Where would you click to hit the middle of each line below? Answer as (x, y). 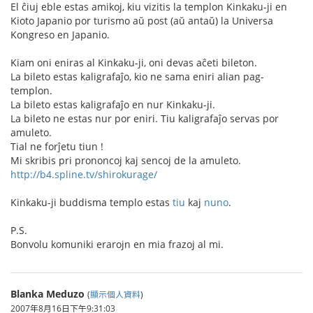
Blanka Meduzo (48, 294)
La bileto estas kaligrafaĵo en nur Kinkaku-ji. (113, 104)
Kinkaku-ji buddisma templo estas (92, 202)
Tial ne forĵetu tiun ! (57, 146)
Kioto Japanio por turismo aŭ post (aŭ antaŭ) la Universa (142, 21)
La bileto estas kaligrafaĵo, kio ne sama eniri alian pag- (137, 77)
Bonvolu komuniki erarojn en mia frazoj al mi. (117, 244)
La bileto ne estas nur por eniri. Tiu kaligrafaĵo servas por (145, 118)
